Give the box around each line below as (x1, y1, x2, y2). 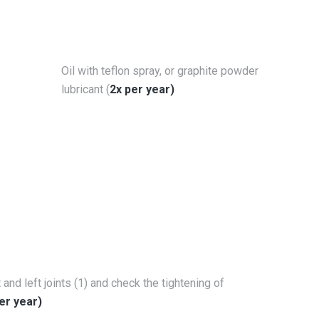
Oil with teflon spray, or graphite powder (61, 64, 258, 78)
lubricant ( (61, 83, 110, 96)
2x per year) (110, 83, 174, 96)
